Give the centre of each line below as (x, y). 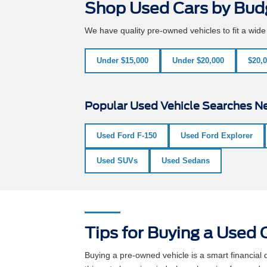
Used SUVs (117, 160)
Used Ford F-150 (127, 135)
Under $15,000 (122, 60)
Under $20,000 (198, 60)
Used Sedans (186, 160)
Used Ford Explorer (217, 135)
